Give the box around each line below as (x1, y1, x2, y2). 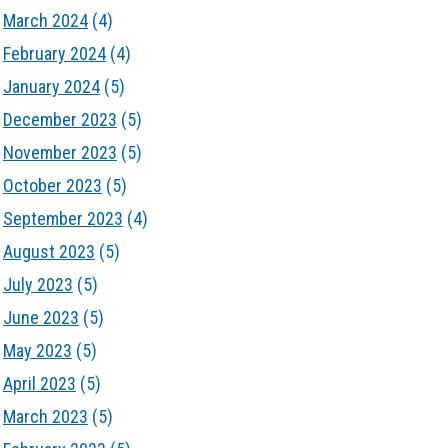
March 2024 (2, 10, 88, 31)
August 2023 (2, 241, 95, 262)
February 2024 (2, 43, 106, 64)
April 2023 (2, 373, 76, 394)
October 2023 (2, 175, 102, 196)
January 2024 (2, 76, 100, 97)
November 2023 (2, 142, 117, 163)
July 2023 (2, 274, 73, 295)
